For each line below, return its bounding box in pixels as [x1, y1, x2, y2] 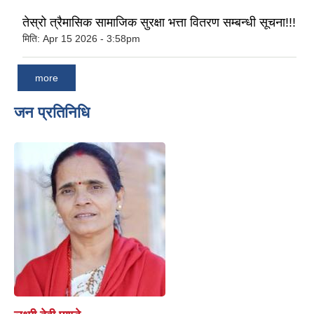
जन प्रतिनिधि [14, 104, 90, 122]
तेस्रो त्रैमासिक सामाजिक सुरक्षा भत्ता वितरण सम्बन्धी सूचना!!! [22, 15, 296, 29]
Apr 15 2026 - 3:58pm [43, 32, 140, 44]
